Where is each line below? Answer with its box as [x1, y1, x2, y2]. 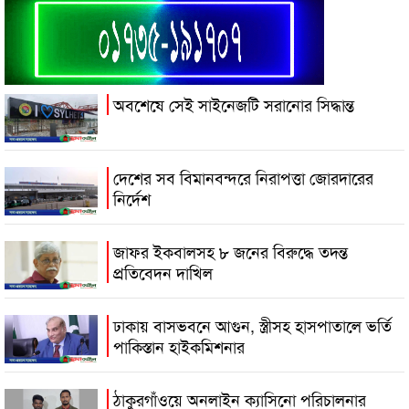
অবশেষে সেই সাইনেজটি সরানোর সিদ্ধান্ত [113, 91, 354, 116]
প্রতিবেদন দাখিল [113, 259, 213, 284]
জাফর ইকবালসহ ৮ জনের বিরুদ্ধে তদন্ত [113, 238, 348, 263]
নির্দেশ [113, 185, 151, 210]
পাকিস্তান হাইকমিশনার [113, 333, 245, 358]
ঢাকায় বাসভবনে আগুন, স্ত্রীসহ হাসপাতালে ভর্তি [113, 312, 392, 337]
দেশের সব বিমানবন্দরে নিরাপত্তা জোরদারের [113, 164, 373, 189]
